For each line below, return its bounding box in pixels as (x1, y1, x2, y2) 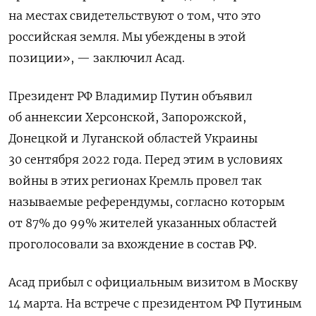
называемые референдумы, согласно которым (8, 194, 285, 209)
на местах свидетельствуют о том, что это (8, 8, 261, 23)
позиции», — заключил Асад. (8, 50, 185, 65)
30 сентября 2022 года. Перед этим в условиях (8, 152, 282, 166)
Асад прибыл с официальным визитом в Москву (8, 274, 298, 289)
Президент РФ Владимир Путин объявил (8, 88, 253, 103)
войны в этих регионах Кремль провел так (8, 173, 262, 188)
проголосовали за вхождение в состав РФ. (8, 236, 257, 251)
